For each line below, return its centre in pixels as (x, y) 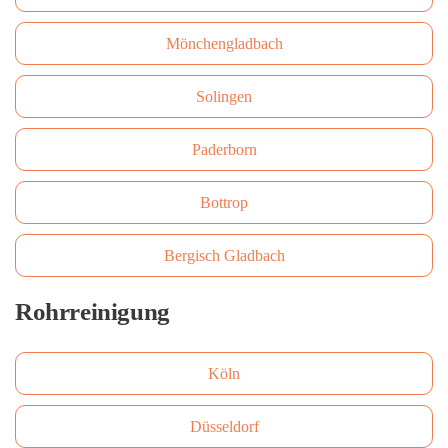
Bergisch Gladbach (224, 255)
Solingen (224, 96)
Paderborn (224, 149)
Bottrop (224, 202)
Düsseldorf (224, 426)
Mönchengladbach (224, 43)
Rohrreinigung (92, 311)
